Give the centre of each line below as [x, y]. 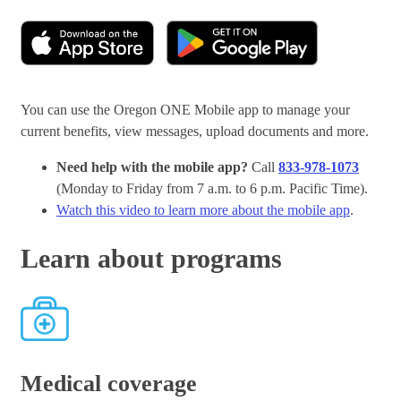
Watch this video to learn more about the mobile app [203, 209]
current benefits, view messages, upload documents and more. [196, 131]
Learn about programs [151, 258]
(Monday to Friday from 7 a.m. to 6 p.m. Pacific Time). [214, 188]
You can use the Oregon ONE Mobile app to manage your [185, 109]
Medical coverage [109, 383]
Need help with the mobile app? [154, 166]
